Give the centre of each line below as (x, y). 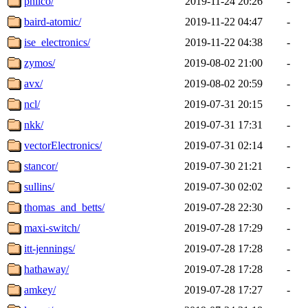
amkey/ (40, 289)
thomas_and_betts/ (64, 207)
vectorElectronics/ (63, 145)
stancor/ (41, 166)
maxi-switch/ (52, 228)
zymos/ (40, 63)
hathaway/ (46, 269)
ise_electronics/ (57, 42)
